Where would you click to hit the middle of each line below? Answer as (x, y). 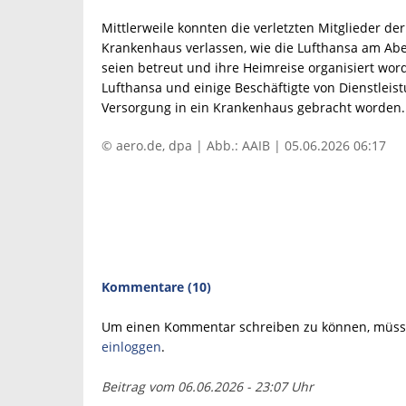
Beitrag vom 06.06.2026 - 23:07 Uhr (208, 387)
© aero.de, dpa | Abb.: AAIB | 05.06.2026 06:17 (244, 145)
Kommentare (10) (156, 287)
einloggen (131, 347)
